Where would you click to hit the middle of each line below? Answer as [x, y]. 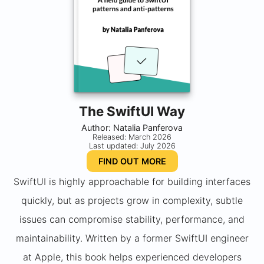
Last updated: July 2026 [132, 146]
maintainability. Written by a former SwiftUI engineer [132, 238]
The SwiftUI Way [132, 111]
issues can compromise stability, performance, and [132, 220]
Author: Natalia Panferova [132, 128]
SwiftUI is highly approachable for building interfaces [132, 182]
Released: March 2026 [132, 137]
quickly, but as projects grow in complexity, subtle [132, 201]
